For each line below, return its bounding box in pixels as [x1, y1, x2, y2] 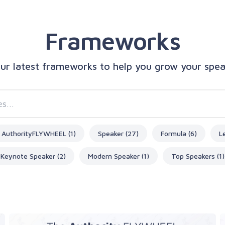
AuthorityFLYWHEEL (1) [2, 129, 76, 138]
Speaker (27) [98, 129, 139, 138]
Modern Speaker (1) [88, 152, 149, 160]
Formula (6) [161, 129, 197, 138]
